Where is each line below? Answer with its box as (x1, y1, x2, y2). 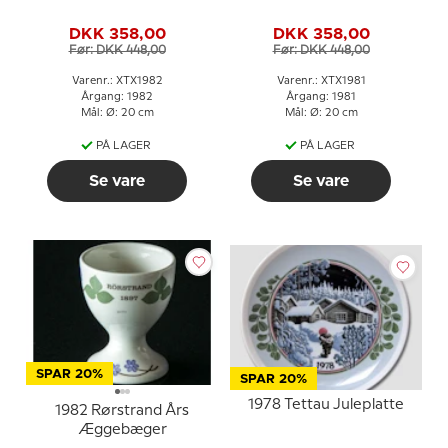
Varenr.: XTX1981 (276, 75, 366, 86)
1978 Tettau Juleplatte (248, 398, 404, 412)
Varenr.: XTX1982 (71, 75, 163, 86)
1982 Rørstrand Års (55, 403, 189, 418)
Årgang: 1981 (286, 91, 356, 102)
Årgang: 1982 (81, 91, 153, 102)
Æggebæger (77, 422, 167, 437)
